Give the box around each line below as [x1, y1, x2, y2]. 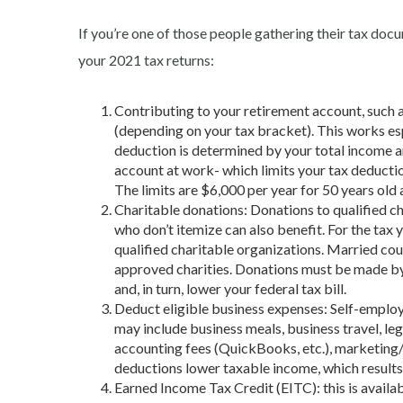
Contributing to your [114, 101, 244, 119]
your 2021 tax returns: [78, 50, 214, 68]
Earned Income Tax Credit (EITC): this [114, 378, 348, 396]
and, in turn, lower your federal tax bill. [114, 279, 346, 297]
